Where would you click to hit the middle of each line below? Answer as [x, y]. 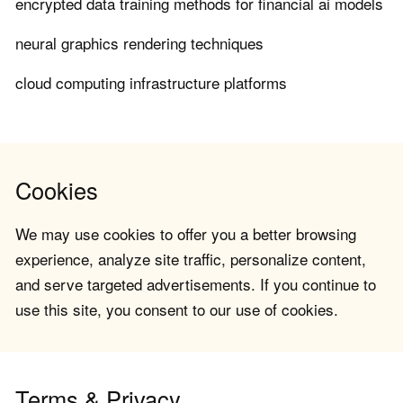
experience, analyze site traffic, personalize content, [191, 259]
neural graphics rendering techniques [139, 43]
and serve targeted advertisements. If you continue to [196, 284]
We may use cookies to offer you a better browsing [186, 234]
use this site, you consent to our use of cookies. [177, 309]
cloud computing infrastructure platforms [151, 83]
